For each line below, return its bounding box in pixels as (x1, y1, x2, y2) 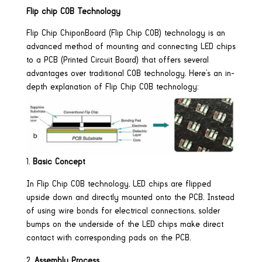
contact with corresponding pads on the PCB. (26, 233, 191, 242)
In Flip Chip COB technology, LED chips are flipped (26, 180, 211, 188)
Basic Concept (32, 157, 85, 166)
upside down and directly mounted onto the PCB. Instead (26, 193, 235, 202)
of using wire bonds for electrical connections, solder (26, 206, 220, 215)
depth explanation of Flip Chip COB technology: (26, 82, 198, 91)
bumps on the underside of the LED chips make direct (26, 220, 223, 229)
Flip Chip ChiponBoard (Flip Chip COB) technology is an (26, 29, 225, 37)
